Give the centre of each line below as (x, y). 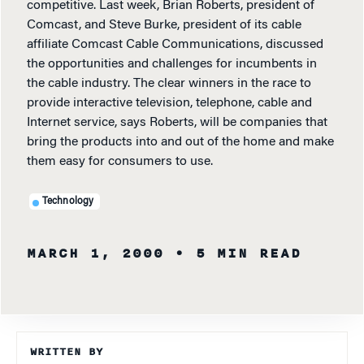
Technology (68, 201)
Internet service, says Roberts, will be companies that (177, 123)
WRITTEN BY (67, 352)
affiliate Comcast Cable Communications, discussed (175, 45)
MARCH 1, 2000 (95, 254)
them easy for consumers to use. (120, 162)
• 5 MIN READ (238, 254)
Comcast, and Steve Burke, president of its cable (164, 26)
